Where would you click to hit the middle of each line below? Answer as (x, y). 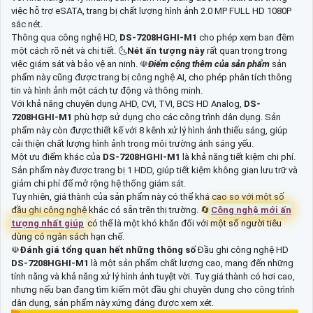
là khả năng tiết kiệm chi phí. (239, 157)
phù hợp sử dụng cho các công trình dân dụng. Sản (177, 117)
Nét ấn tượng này (166, 51)
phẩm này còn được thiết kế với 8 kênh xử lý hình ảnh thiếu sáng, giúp (150, 131)
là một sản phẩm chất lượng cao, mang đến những (192, 263)
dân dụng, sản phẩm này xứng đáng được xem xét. (112, 303)
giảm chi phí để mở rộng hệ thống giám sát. (99, 184)
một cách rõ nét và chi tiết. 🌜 (69, 51)
